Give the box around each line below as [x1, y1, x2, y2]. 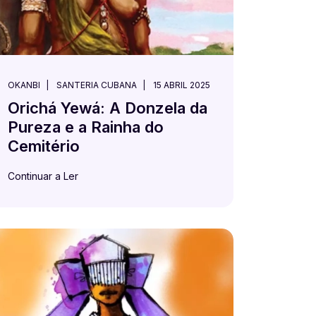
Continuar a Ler [8, 170, 78, 182]
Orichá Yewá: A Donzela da [8, 99, 207, 117]
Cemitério [8, 137, 80, 155]
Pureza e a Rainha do [8, 118, 164, 136]
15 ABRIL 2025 [153, 80, 210, 90]
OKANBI [8, 80, 40, 90]
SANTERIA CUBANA [56, 80, 137, 90]
